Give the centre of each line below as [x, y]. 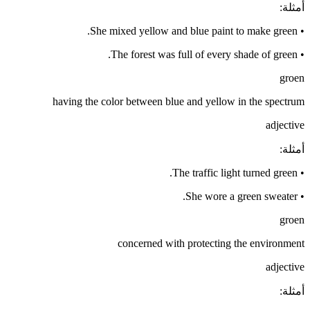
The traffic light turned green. [235, 173]
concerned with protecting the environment [211, 244]
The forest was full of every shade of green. [204, 55]
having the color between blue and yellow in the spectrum [179, 102]
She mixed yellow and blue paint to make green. [194, 31]
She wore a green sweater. [241, 197]
